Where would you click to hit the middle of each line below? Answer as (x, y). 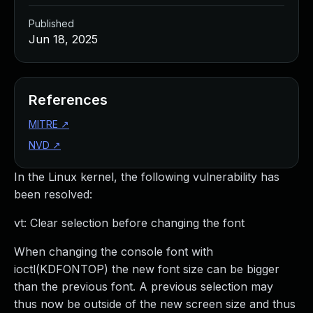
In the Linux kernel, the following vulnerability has (147, 177)
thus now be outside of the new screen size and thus (155, 304)
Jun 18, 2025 (63, 39)
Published (51, 23)
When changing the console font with (114, 252)
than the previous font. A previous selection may (144, 286)
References (68, 100)
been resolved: (53, 194)
